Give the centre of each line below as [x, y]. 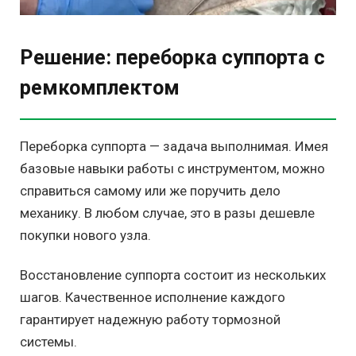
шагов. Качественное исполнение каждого [153, 298]
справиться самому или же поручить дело [150, 191]
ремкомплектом [100, 88]
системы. [48, 342]
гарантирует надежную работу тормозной [150, 320]
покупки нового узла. [85, 236]
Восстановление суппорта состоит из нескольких [173, 275]
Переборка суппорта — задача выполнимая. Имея [174, 147]
